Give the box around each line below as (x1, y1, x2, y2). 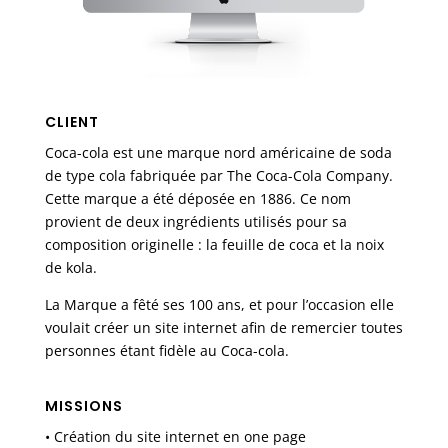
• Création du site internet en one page (44, 426, 306, 446)
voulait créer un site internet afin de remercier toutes (44, 317, 403, 337)
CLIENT (44, 111, 99, 132)
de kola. (44, 257, 97, 277)
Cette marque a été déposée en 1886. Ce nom (44, 188, 351, 208)
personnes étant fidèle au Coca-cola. (44, 340, 289, 360)
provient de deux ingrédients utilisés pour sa (44, 211, 347, 231)
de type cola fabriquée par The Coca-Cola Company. (44, 165, 393, 185)
